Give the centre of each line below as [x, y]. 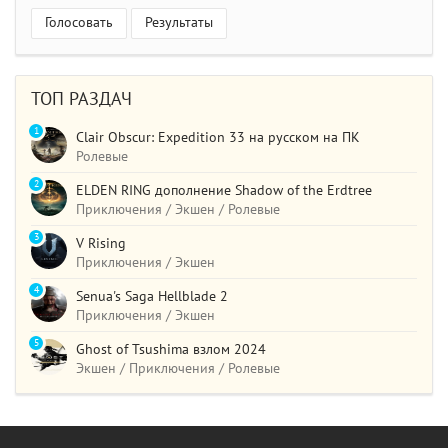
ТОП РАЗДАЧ [81, 100]
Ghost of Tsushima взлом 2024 [171, 350]
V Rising [101, 244]
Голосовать [79, 23]
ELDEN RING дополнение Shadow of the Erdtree [224, 191]
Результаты [179, 23]
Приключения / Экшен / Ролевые [178, 210]
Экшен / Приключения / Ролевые [178, 369]
